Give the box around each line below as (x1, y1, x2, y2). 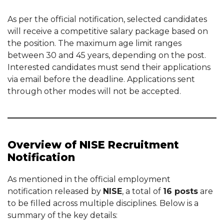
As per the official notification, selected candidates (7, 14, 207, 24)
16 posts (163, 186, 198, 196)
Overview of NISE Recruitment (7, 138, 179, 151)
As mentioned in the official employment (7, 174, 170, 184)
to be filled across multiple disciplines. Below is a (7, 198, 198, 208)
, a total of (122, 186, 163, 196)
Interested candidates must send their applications (7, 62, 210, 72)
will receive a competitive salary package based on (7, 26, 208, 36)
